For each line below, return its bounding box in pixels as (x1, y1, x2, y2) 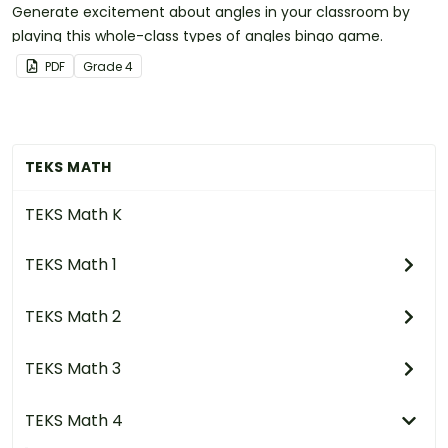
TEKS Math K (25, 202, 122, 226)
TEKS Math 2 (25, 304, 121, 328)
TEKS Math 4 (25, 408, 123, 432)
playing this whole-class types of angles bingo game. (12, 25, 383, 46)
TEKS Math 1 (25, 252, 117, 276)
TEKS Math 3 (25, 356, 121, 380)
